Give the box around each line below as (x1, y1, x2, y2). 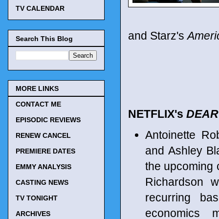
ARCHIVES (16, 210, 50, 218)
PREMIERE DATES (16, 147, 75, 155)
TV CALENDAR (16, 4, 65, 13)
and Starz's (128, 29, 187, 42)
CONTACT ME (16, 100, 61, 109)
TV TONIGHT (16, 194, 58, 202)
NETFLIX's (128, 108, 186, 120)
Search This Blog (16, 34, 73, 43)
